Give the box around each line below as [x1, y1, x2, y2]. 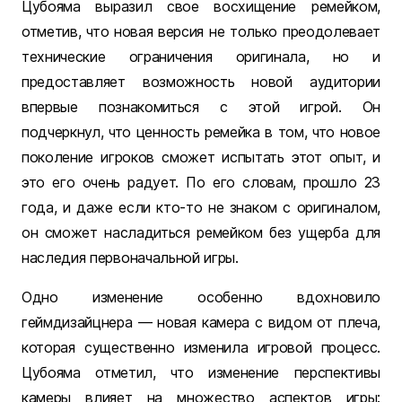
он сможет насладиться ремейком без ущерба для [22, 223, 380, 242]
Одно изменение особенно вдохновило [22, 288, 380, 307]
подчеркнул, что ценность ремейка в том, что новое [22, 123, 380, 142]
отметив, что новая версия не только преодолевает [22, 22, 380, 41]
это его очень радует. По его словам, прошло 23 [22, 173, 380, 192]
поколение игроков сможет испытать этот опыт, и [22, 148, 380, 167]
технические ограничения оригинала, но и [22, 48, 380, 66]
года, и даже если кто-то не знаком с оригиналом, [22, 198, 380, 217]
